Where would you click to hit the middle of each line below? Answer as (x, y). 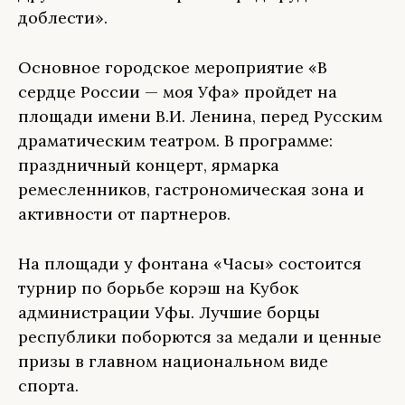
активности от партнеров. (124, 214)
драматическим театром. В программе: (175, 141)
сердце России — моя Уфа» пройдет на (178, 92)
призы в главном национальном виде (173, 361)
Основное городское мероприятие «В (173, 67)
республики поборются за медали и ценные (200, 337)
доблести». (65, 18)
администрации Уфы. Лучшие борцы (169, 312)
